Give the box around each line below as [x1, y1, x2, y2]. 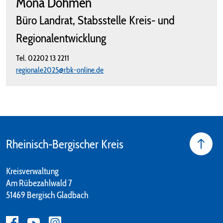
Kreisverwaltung [6, 166, 59, 177]
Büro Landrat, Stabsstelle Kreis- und [16, 13, 175, 28]
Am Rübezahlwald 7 [6, 178, 72, 189]
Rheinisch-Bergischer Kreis [6, 137, 123, 152]
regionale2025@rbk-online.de [16, 65, 104, 75]
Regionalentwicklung [16, 31, 106, 46]
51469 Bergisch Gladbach [6, 190, 89, 201]
